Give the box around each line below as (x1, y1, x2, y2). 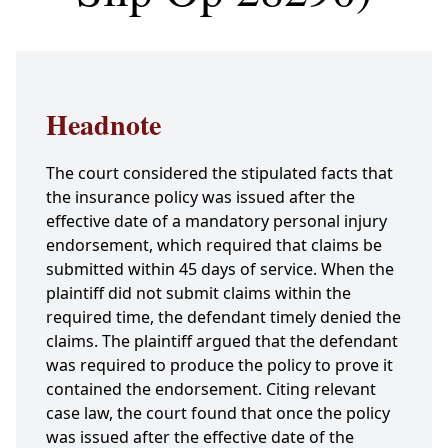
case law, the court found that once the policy (46, 402, 390, 425)
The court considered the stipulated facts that (46, 162, 393, 185)
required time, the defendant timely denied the (46, 306, 401, 329)
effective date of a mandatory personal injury (46, 210, 387, 233)
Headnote (46, 104, 161, 146)
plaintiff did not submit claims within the (46, 282, 351, 305)
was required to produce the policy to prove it (46, 354, 393, 377)
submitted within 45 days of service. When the (46, 258, 394, 281)
